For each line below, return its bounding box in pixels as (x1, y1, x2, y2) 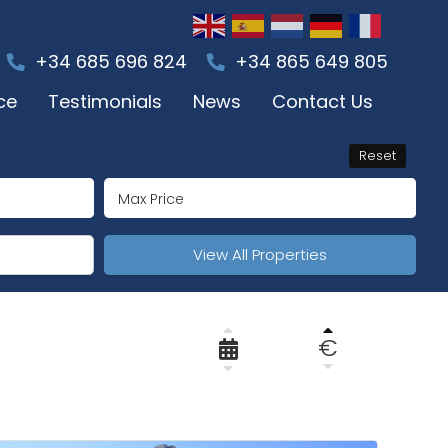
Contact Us (272, 89, 373, 114)
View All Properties (192, 244, 327, 265)
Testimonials (48, 89, 162, 114)
